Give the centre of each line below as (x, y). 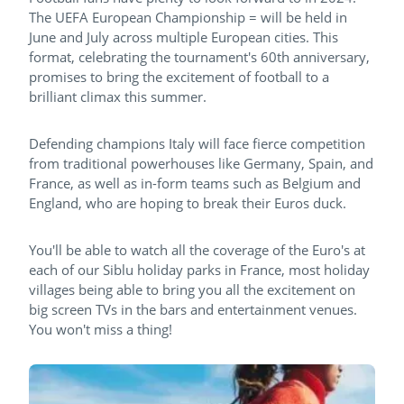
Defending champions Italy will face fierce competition (197, 143)
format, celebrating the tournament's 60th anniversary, (199, 56)
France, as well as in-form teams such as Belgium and (195, 183)
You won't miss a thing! (101, 329)
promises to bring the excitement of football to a (179, 76)
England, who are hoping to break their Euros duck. (188, 202)
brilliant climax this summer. (118, 96)
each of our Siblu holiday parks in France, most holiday (199, 269)
